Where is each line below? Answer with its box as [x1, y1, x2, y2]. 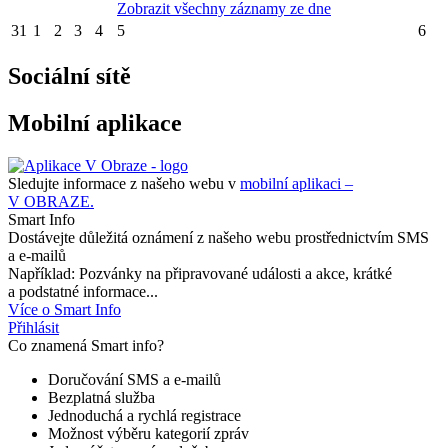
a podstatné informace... [8, 282, 158, 300]
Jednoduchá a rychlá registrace [48, 406, 241, 424]
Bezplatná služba [48, 388, 155, 406]
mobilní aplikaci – [240, 174, 353, 192]
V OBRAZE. [8, 192, 94, 210]
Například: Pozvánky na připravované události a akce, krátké [8, 264, 392, 282]
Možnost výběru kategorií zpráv [48, 424, 249, 442]
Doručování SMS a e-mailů [48, 370, 221, 388]
